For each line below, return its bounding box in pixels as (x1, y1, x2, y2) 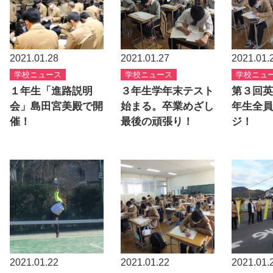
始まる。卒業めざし (121, 100, 214, 112)
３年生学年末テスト (121, 85, 214, 97)
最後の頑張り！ (121, 115, 193, 127)
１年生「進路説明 (10, 85, 93, 97)
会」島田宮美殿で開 (10, 100, 103, 112)
